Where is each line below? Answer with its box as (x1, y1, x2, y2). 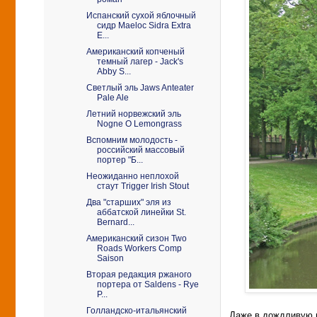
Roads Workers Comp (96, 243, 182, 253)
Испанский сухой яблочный (86, 11, 196, 21)
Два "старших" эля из (86, 197, 171, 207)
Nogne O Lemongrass (96, 119, 182, 129)
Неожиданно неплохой (86, 171, 179, 181)
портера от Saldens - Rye (96, 279, 199, 289)
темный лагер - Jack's (96, 57, 183, 67)
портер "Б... (96, 155, 143, 165)
